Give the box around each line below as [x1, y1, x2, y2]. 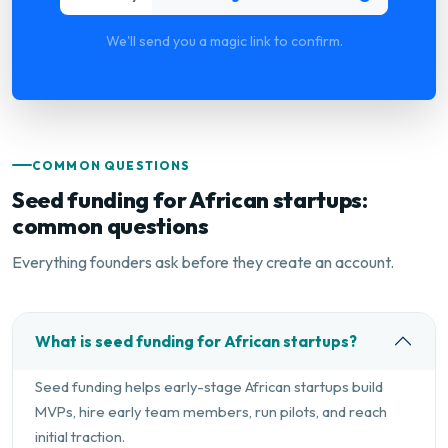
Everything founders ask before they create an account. [12, 251, 394, 272]
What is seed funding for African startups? [34, 331, 357, 352]
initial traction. [34, 426, 125, 446]
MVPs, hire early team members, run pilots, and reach [34, 401, 387, 421]
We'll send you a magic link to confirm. [105, 32, 343, 51]
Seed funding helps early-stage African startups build [34, 376, 383, 396]
